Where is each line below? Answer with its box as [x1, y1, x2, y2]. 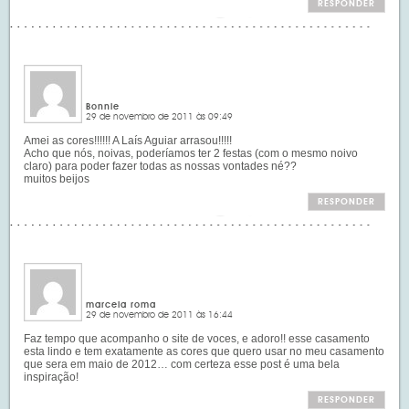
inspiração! [24, 371, 79, 384]
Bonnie [86, 102, 121, 112]
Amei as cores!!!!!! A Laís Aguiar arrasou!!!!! [24, 134, 233, 148]
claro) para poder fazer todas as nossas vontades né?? [24, 160, 298, 173]
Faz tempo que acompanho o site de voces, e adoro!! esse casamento [24, 332, 371, 346]
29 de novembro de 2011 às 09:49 [86, 112, 234, 122]
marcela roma [86, 300, 157, 310]
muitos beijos [24, 173, 90, 186]
